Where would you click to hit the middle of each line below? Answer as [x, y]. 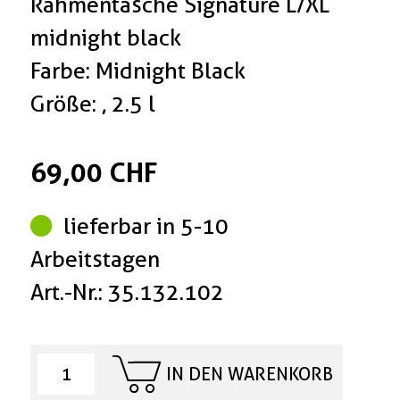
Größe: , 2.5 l [93, 103]
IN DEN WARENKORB [249, 375]
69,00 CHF [94, 172]
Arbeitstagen [96, 258]
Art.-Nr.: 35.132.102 [128, 292]
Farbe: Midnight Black [138, 70]
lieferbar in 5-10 [144, 225]
